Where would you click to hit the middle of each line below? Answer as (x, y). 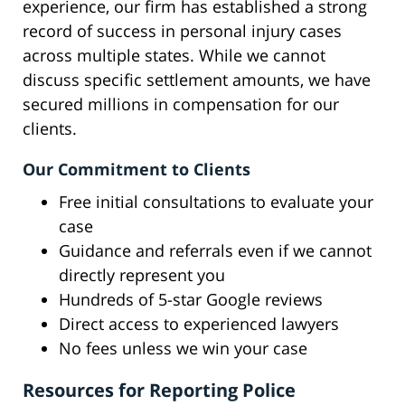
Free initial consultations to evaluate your (216, 202)
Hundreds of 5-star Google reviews (191, 300)
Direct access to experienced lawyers (199, 324)
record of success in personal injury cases (182, 31)
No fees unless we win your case (183, 348)
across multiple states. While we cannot (174, 56)
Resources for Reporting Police (159, 391)
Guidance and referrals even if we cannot (215, 251)
